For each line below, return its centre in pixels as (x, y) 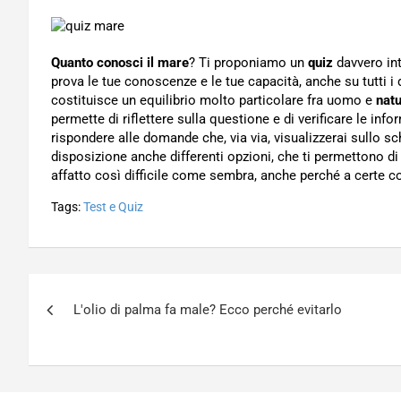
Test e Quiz (113, 207)
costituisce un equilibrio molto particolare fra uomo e (213, 100)
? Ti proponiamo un (248, 63)
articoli (72, 328)
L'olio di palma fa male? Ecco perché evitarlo (208, 310)
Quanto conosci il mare (120, 63)
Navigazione (107, 291)
